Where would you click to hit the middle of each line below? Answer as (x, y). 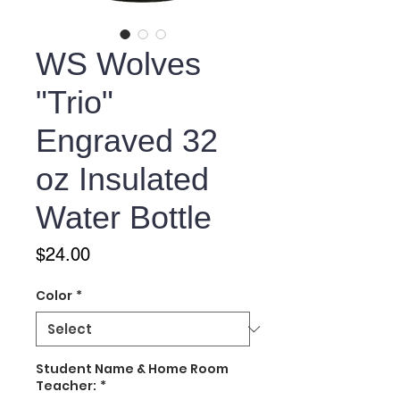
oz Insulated (122, 179)
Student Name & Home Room (132, 369)
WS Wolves (118, 64)
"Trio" (75, 103)
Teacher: (66, 386)
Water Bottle (124, 218)
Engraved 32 (127, 141)
